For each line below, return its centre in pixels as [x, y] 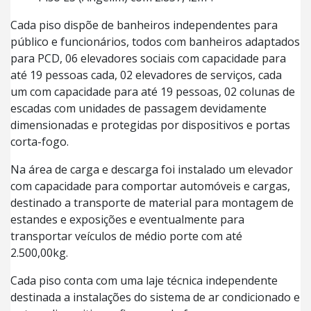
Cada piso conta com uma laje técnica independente [144, 280]
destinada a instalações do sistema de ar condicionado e [155, 297]
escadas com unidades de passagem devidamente [138, 108]
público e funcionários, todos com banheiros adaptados [155, 41]
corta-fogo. [40, 141]
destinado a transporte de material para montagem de [152, 202]
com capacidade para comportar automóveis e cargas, [150, 186]
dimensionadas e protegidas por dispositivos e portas [150, 125]
